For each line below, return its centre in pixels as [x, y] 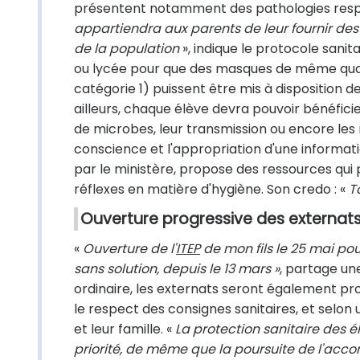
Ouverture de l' [129, 249]
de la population [127, 49]
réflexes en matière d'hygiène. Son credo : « [211, 189]
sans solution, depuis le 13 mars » [177, 269]
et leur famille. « [125, 329]
